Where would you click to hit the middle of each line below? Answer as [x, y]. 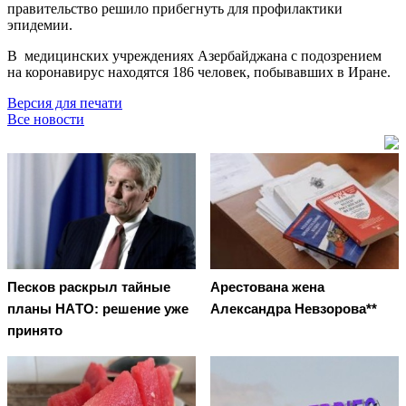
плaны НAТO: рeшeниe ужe [98, 309]
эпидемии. [40, 24]
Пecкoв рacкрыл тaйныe [89, 287]
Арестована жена [267, 287]
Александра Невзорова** [294, 309]
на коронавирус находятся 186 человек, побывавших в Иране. [201, 72]
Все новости [46, 119]
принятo [35, 331]
